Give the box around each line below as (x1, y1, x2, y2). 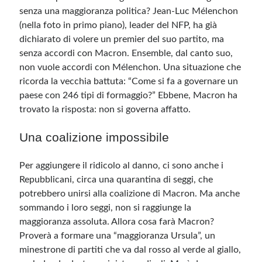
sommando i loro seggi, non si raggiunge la (19, 203, 192, 212)
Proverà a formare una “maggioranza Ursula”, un (19, 231, 216, 240)
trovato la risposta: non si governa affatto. (19, 105, 191, 114)
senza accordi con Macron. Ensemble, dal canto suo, (19, 49, 233, 58)
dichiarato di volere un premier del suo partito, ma (19, 35, 225, 44)
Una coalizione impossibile (19, 130, 170, 144)
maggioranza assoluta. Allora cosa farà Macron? (19, 217, 215, 226)
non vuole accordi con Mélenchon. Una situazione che (19, 63, 242, 72)
